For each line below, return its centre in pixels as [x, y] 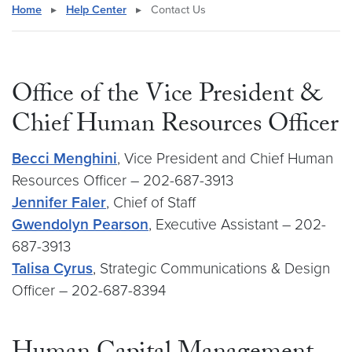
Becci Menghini [64, 158]
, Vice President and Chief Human [225, 158]
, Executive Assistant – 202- [237, 224]
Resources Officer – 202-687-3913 [123, 180]
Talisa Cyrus [52, 268]
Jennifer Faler [59, 202]
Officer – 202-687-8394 [89, 290]
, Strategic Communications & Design [211, 268]
